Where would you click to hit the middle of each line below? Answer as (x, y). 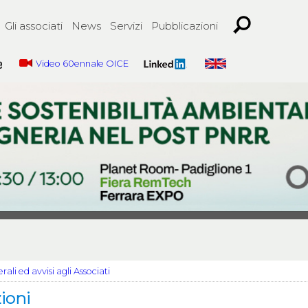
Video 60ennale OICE (82, 64)
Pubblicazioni (185, 26)
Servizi (126, 26)
